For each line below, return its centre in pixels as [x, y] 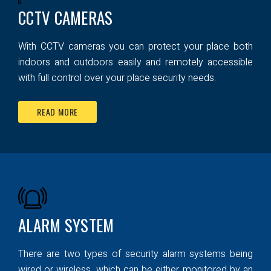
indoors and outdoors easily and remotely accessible [135, 62]
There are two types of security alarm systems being [135, 254]
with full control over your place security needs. [117, 78]
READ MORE [58, 112]
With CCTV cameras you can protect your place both [135, 47]
